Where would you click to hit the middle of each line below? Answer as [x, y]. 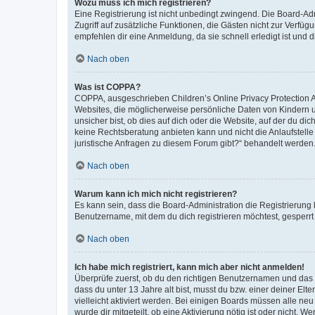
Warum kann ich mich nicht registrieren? [156, 194]
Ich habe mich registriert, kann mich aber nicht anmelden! [189, 267]
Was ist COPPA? [108, 87]
